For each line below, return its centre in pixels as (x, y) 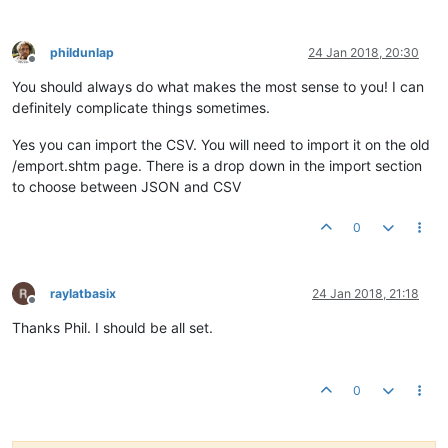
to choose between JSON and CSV (126, 186)
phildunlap (82, 52)
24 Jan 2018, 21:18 (365, 293)
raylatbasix (83, 293)
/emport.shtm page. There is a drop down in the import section (217, 165)
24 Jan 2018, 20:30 (363, 52)
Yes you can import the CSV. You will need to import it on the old (221, 144)
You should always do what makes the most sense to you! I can (218, 86)
